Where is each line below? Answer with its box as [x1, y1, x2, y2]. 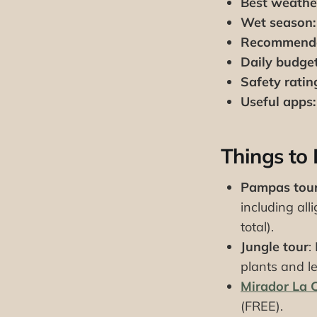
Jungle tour [241, 238, 309, 255]
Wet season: [241, 13, 316, 30]
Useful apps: [241, 93, 316, 110]
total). [241, 219, 274, 236]
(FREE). [241, 298, 283, 315]
